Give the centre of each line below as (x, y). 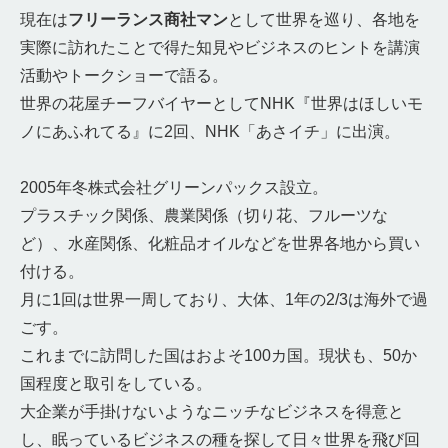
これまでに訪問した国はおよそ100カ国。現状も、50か (218, 355)
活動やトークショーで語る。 (124, 75)
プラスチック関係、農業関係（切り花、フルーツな (204, 215)
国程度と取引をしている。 (116, 383)
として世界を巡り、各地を (324, 19)
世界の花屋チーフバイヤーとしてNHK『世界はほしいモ (221, 103)
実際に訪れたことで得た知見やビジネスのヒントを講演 (220, 47)
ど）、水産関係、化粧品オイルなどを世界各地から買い (220, 243)
